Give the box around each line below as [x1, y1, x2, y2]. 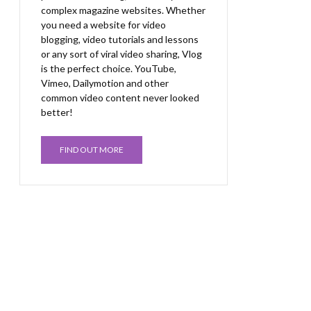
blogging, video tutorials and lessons [41, 33, 199, 45]
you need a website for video [41, 19, 166, 31]
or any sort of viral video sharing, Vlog [41, 48, 202, 60]
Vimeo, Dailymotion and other [41, 77, 169, 89]
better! [41, 106, 73, 118]
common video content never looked [41, 92, 199, 103]
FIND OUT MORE [60, 144, 124, 155]
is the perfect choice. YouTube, [41, 62, 176, 74]
